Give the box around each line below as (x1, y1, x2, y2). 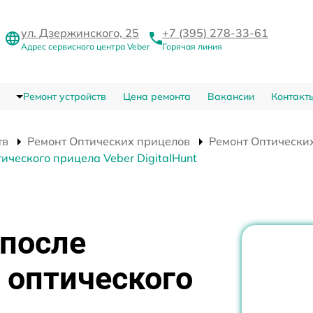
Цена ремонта (122, 90, 191, 103)
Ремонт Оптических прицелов (27, 134, 190, 149)
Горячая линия (162, 41, 222, 52)
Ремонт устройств (22, 90, 106, 103)
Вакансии (207, 90, 254, 103)
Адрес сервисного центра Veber (21, 41, 150, 52)
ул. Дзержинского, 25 (21, 26, 139, 41)
